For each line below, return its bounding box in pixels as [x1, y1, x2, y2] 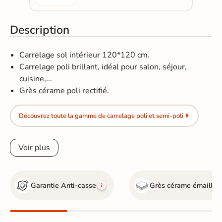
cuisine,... [19, 73, 53, 85]
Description [10, 22, 70, 38]
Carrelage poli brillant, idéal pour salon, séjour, [19, 61, 187, 73]
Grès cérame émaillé [150, 180, 217, 190]
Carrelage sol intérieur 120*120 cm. [19, 50, 150, 61]
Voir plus [18, 142, 51, 154]
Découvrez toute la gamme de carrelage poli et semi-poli [18, 111, 183, 120]
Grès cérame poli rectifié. [19, 85, 110, 97]
